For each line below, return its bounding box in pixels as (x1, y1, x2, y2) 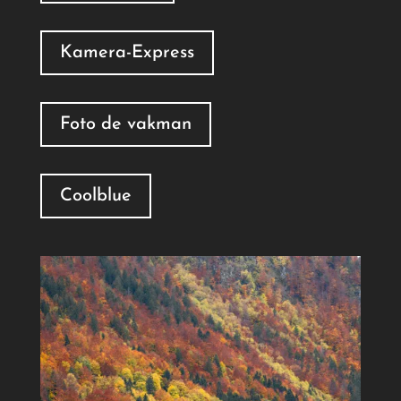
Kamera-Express (59, 43, 194, 62)
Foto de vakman (59, 115, 192, 133)
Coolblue (59, 186, 132, 205)
